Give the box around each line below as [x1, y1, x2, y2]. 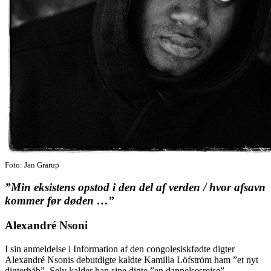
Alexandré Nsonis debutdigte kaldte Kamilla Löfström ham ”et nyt [5, 254, 258, 265]
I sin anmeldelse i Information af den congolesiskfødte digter [5, 243, 235, 254]
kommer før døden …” [5, 194, 114, 207]
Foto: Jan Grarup [5, 160, 59, 169]
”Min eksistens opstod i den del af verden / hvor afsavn [5, 181, 266, 194]
